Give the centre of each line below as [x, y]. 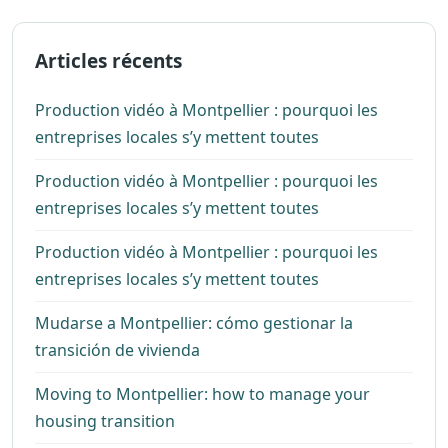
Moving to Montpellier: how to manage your [202, 393]
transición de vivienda [117, 349]
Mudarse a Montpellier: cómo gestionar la [194, 322]
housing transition [105, 420]
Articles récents [108, 60]
